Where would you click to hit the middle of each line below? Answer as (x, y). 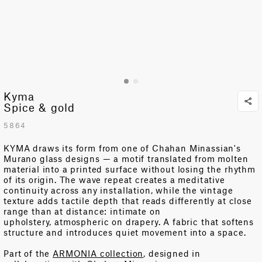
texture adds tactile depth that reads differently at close (128, 201)
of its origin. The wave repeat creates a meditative (114, 180)
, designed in (172, 254)
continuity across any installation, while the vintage (118, 190)
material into (32, 169)
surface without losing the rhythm (180, 169)
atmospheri (79, 222)
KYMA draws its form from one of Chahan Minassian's (122, 148)
